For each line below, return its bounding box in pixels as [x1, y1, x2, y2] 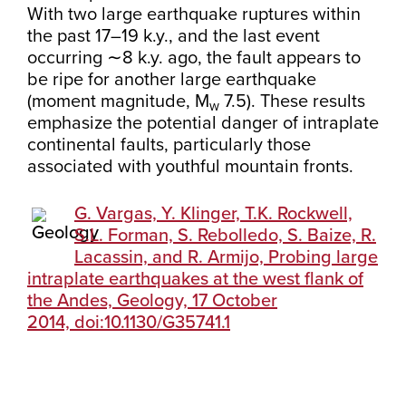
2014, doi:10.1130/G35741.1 [27, 312, 230, 333]
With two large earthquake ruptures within [27, 4, 361, 25]
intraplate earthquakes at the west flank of [27, 268, 363, 290]
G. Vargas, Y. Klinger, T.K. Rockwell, [74, 203, 353, 225]
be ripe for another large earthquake [27, 69, 316, 91]
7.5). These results [219, 91, 365, 112]
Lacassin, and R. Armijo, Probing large [74, 246, 378, 268]
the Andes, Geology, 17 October [27, 290, 277, 312]
